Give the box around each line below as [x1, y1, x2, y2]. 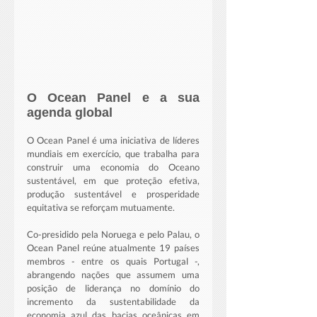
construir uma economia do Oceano [27, 161, 200, 173]
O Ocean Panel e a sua [27, 91, 200, 105]
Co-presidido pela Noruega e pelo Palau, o [27, 229, 200, 241]
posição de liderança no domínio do [27, 282, 200, 294]
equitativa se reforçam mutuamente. [27, 202, 177, 214]
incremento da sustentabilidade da [27, 296, 200, 308]
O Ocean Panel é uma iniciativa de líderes [27, 134, 200, 146]
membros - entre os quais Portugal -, [27, 255, 200, 267]
